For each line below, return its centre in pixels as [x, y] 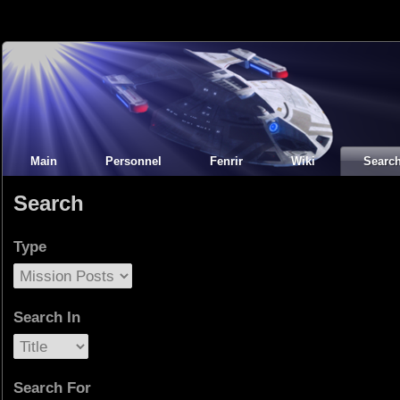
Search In [47, 317]
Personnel [133, 161]
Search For [52, 388]
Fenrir [226, 161]
